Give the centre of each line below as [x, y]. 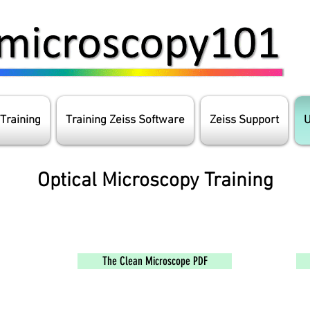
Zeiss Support [244, 120]
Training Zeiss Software [125, 120]
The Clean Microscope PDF [155, 261]
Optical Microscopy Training [155, 181]
